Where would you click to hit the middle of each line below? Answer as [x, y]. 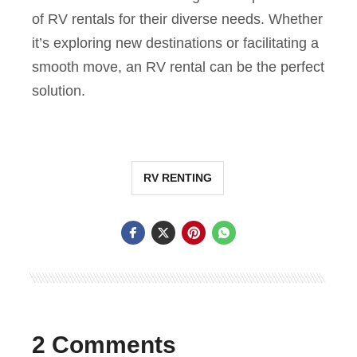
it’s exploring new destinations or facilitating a [175, 43]
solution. [59, 91]
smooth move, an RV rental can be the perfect [178, 67]
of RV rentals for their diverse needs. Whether [177, 20]
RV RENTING [177, 178]
